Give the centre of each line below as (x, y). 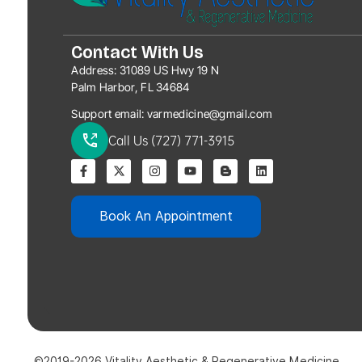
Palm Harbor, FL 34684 (130, 86)
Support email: (108, 113)
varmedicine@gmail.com (208, 113)
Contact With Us (138, 52)
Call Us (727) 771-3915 (172, 140)
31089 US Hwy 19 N (168, 69)
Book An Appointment (166, 216)
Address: (94, 69)
